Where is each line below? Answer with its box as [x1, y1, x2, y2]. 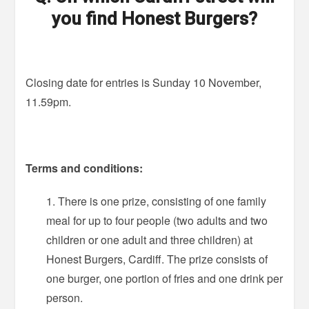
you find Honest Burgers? [52, 8, 257, 30]
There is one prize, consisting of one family [58, 193, 267, 210]
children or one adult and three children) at [46, 232, 253, 248]
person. [46, 290, 83, 306]
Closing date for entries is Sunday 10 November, [26, 74, 262, 91]
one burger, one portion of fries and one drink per [46, 270, 283, 287]
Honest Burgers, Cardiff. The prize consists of [46, 251, 268, 268]
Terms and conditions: [26, 160, 143, 177]
